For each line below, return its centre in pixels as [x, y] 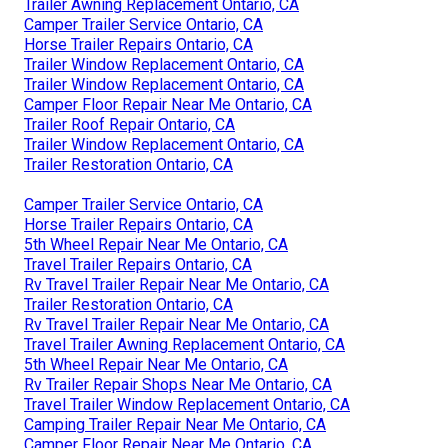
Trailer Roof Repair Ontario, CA [129, 124]
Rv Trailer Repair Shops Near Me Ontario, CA [178, 384]
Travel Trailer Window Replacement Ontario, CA [187, 404]
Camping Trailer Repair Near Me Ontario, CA [175, 424]
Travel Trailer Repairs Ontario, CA [138, 264]
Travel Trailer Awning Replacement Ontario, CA [184, 344]
